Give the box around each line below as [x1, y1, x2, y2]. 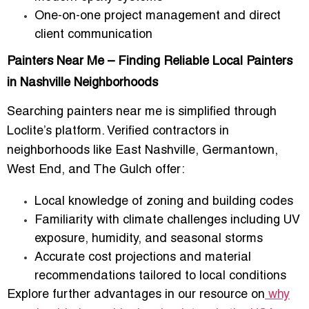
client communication [34, 28, 152, 41]
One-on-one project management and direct [34, 10, 281, 22]
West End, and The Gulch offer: [7, 163, 185, 176]
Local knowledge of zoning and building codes [34, 195, 293, 208]
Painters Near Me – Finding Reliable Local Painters [7, 55, 292, 68]
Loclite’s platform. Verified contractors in [7, 125, 229, 137]
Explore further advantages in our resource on [7, 288, 265, 301]
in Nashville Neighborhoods [7, 77, 158, 89]
